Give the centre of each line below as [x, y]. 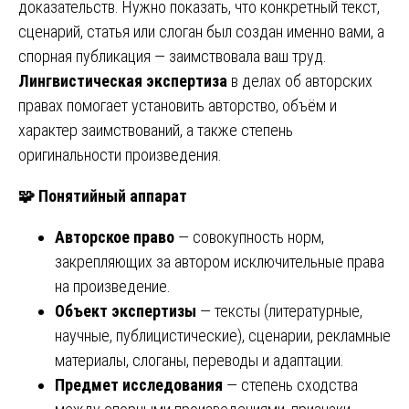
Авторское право [115, 236]
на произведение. [113, 286]
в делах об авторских [300, 80]
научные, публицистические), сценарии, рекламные [223, 335]
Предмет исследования [139, 384]
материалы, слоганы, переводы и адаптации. [199, 360]
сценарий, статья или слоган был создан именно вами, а [201, 31]
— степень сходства [290, 384]
